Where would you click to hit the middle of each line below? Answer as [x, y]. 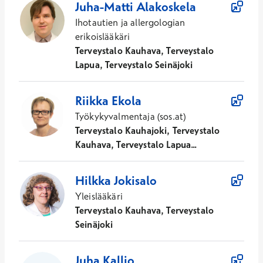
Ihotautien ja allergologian [130, 22]
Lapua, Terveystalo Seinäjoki [134, 64]
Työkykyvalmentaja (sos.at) [131, 116]
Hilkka [93, 180]
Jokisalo [135, 180]
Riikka [92, 100]
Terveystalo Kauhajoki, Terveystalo [148, 130]
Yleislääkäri [99, 196]
